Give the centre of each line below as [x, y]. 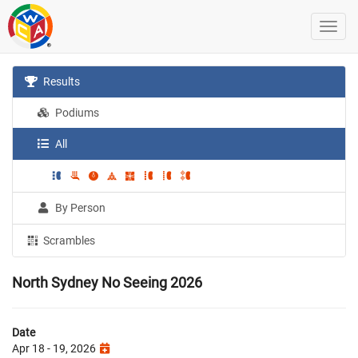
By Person [80, 207]
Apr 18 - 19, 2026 [55, 348]
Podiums [76, 113]
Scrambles [68, 240]
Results [61, 82]
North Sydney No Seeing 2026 [107, 282]
